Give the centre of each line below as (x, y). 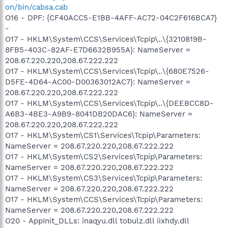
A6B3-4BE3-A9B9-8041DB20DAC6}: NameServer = (99, 114)
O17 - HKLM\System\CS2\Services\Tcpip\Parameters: (104, 156)
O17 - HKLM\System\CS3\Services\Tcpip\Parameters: (104, 178)
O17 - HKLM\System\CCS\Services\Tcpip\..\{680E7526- (107, 71)
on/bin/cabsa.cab (36, 7)
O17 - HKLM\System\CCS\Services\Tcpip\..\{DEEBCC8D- (109, 103)
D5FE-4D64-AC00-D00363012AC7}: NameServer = (98, 82)
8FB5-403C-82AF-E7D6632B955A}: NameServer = (98, 50)
